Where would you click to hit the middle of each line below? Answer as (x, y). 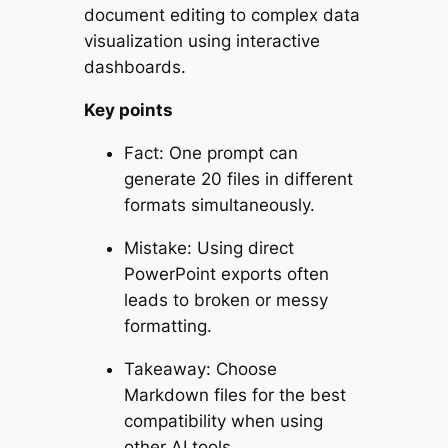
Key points (128, 110)
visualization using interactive (201, 41)
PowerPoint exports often (226, 273)
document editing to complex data (221, 15)
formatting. (167, 325)
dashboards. (134, 67)
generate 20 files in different (238, 178)
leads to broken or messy (225, 299)
